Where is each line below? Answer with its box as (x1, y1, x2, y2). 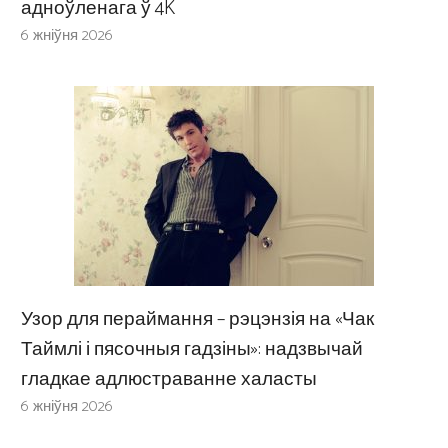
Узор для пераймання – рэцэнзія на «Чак (21, 303, 374, 335)
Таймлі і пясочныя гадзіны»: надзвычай (21, 333, 363, 365)
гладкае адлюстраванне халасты (21, 363, 317, 395)
